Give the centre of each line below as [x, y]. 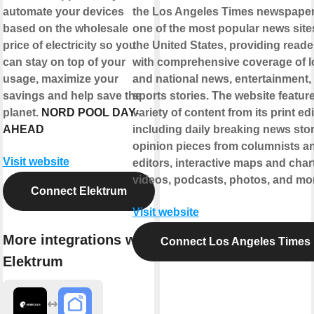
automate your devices [63, 11]
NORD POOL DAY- [90, 112]
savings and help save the [72, 95]
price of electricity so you [69, 45]
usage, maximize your [60, 78]
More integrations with [78, 240]
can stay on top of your [64, 62]
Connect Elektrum [78, 191]
